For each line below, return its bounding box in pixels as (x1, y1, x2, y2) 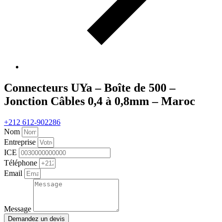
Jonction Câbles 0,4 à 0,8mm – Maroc (4, 94, 195, 108)
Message (4, 204, 33, 213)
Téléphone (4, 158, 39, 167)
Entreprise (4, 137, 38, 146)
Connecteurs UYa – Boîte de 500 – (4, 81, 175, 94)
